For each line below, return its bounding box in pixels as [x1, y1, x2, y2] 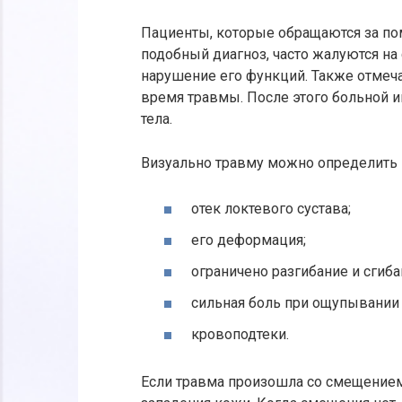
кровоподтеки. [191, 326, 289, 344]
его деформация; [191, 231, 306, 249]
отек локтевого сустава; [191, 199, 351, 217]
